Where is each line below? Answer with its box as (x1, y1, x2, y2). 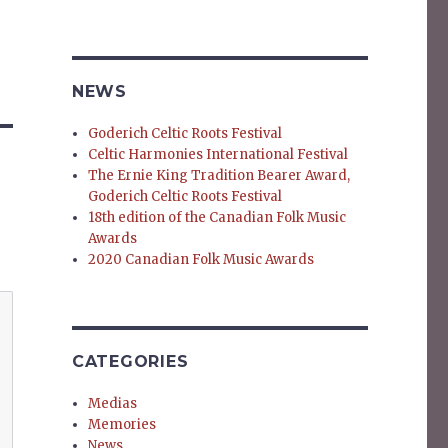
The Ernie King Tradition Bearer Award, (88, 167, 351, 185)
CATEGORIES (71, 352, 189, 372)
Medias (88, 395, 138, 413)
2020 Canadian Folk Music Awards (88, 251, 315, 269)
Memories (88, 416, 157, 434)
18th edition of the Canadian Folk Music (88, 209, 347, 227)
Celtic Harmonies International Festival (88, 146, 349, 164)
